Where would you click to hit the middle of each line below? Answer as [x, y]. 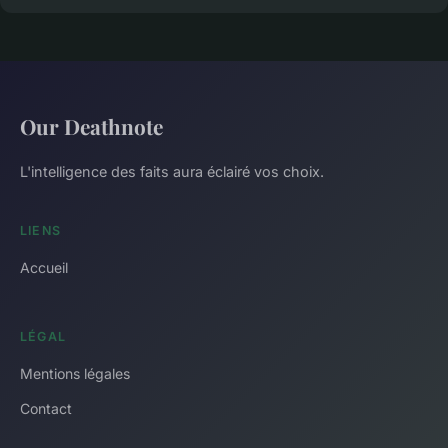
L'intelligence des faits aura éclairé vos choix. [172, 171]
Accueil [44, 267]
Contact [46, 408]
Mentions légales [75, 373]
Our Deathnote [91, 125]
